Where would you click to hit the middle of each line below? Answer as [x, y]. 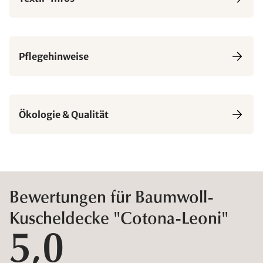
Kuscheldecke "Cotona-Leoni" [119, 220]
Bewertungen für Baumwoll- [112, 198]
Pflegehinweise [54, 56]
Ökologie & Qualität [64, 114]
